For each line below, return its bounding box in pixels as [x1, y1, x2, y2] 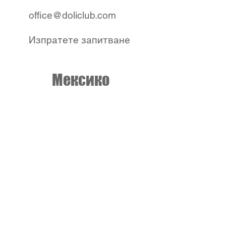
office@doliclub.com [29, 10, 116, 21]
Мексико [52, 71, 109, 89]
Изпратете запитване [29, 34, 130, 45]
